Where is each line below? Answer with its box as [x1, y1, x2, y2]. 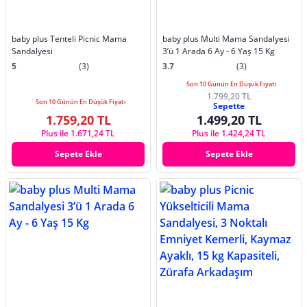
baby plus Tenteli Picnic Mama [12, 32, 127, 45]
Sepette [213, 99, 245, 112]
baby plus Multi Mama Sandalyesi [162, 32, 290, 45]
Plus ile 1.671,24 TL [41, 127, 115, 139]
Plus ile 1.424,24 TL [192, 127, 266, 139]
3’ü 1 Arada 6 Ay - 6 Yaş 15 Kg [162, 45, 275, 57]
